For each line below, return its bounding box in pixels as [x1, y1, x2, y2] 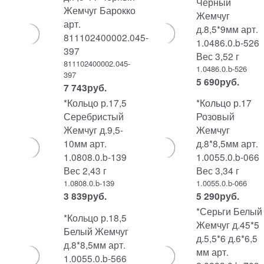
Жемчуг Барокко [64, 4, 136, 16]
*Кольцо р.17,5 [64, 96, 127, 109]
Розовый [196, 110, 235, 123]
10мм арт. [64, 137, 107, 150]
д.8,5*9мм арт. [196, 22, 258, 35]
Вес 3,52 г [196, 49, 239, 62]
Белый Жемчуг [64, 225, 129, 237]
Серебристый [64, 110, 124, 123]
